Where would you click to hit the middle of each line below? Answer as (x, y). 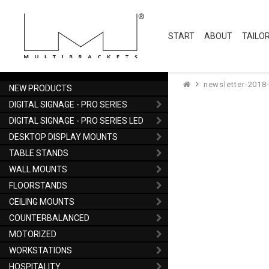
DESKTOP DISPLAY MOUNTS (63, 137)
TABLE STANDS (39, 153)
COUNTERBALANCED (49, 218)
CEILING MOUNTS (42, 201)
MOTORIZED (33, 234)
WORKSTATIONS (41, 250)
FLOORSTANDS (38, 185)
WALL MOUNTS (38, 169)
